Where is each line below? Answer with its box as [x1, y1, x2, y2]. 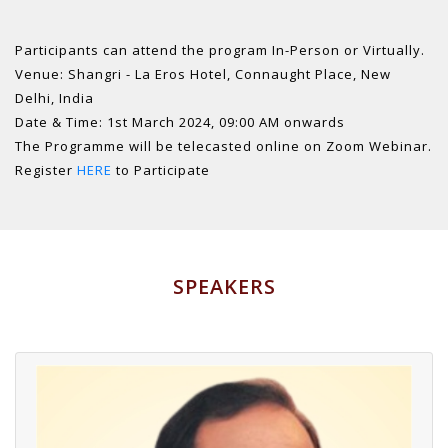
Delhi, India [15, 89, 94, 108]
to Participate [112, 161, 210, 180]
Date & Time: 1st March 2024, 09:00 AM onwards [15, 113, 345, 132]
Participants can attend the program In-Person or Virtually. [15, 41, 425, 60]
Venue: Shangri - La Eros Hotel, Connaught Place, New [15, 65, 391, 84]
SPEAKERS [172, 273, 276, 301]
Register [15, 161, 77, 180]
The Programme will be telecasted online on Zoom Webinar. [15, 137, 432, 156]
